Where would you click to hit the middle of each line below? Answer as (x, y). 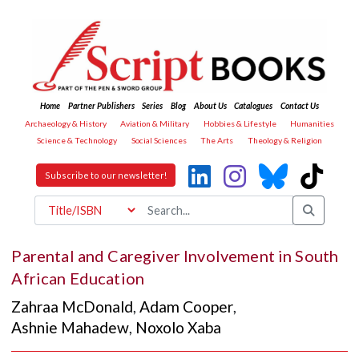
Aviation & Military (155, 123)
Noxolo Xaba (179, 328)
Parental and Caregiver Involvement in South (175, 255)
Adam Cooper (187, 307)
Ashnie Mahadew (71, 328)
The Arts (217, 141)
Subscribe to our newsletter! (106, 175)
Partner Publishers (101, 106)
